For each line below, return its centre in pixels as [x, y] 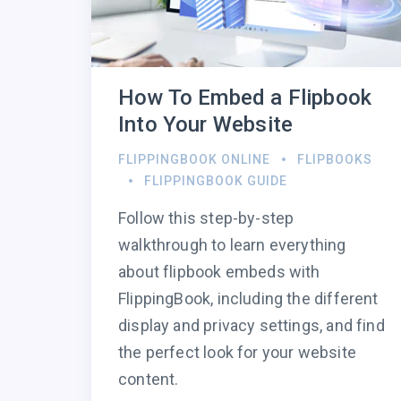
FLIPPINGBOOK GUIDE [216, 181]
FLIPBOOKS [335, 160]
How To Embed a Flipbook [245, 98]
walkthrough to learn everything [232, 245]
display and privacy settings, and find [252, 326]
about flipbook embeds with [219, 272]
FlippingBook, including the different [248, 299]
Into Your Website [206, 125]
